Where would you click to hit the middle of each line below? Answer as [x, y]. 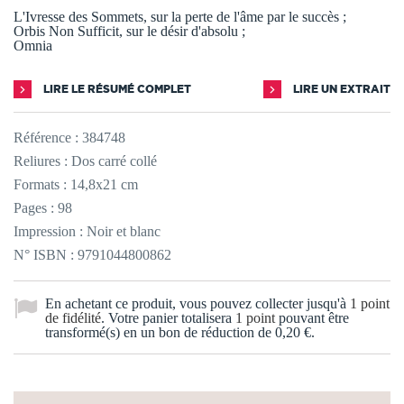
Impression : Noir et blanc [87, 231]
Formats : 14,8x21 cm [76, 184]
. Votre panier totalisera [168, 317]
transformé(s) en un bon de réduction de [160, 332]
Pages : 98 [43, 207]
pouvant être [312, 317]
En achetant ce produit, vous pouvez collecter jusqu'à [197, 303]
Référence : [46, 137]
